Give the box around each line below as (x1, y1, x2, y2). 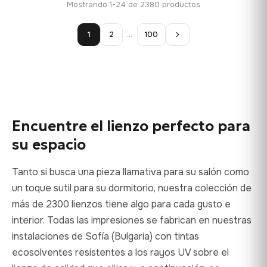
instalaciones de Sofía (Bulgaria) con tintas (12, 229, 199, 243)
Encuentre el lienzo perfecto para (12, 117, 250, 135)
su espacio (12, 135, 86, 154)
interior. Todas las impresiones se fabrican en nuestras (12, 213, 252, 226)
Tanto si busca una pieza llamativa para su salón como (12, 165, 249, 178)
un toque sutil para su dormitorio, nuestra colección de (12, 181, 252, 194)
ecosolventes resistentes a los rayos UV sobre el (12, 246, 229, 259)
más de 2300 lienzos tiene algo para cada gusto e (12, 197, 231, 210)
